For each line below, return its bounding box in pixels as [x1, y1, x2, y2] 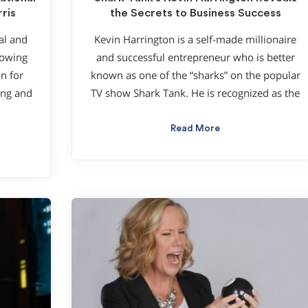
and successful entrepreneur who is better [96, 50, 295, 64]
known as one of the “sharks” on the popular [90, 68, 300, 82]
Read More [170, 123, 220, 133]
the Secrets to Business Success [109, 8, 281, 19]
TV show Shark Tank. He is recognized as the [91, 86, 300, 100]
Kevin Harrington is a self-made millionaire [94, 32, 296, 46]
